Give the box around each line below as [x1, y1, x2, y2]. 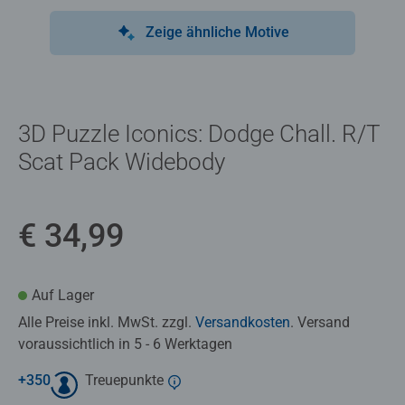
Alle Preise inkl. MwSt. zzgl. [18, 313, 195, 331]
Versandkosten [195, 313, 290, 331]
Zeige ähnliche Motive [145, 23, 289, 41]
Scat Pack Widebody [18, 147, 225, 175]
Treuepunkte [85, 371, 164, 389]
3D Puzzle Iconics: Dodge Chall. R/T [18, 119, 380, 147]
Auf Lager [32, 286, 94, 304]
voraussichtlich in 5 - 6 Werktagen [18, 334, 232, 353]
